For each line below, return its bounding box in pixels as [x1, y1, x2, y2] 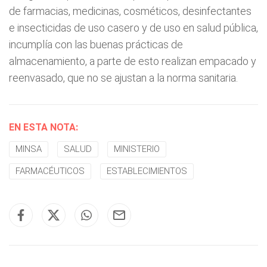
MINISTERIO [114, 143, 160, 154]
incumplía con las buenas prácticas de [9, 38, 183, 51]
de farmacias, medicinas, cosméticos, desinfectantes [9, 4, 252, 17]
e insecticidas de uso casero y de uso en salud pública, [9, 21, 258, 34]
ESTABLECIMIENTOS [107, 165, 187, 176]
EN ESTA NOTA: [9, 121, 78, 133]
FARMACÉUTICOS [15, 165, 85, 176]
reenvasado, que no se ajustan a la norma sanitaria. [9, 71, 238, 84]
